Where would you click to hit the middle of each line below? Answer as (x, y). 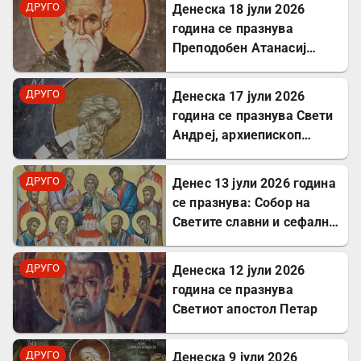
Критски (198, 155)
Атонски (199, 68)
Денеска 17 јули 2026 (239, 97)
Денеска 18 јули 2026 (239, 10)
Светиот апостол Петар (245, 309)
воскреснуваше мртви (242, 19)
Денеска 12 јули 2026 (239, 271)
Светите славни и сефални (255, 222)
